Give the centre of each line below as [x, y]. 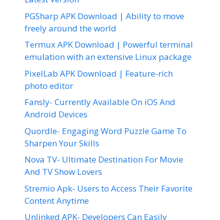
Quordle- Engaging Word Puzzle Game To [106, 131]
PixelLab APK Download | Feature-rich [99, 73]
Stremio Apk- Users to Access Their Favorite [109, 188]
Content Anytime [57, 200]
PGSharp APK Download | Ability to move [104, 16]
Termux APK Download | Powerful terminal [109, 44]
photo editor [49, 85]
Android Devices [56, 114]
